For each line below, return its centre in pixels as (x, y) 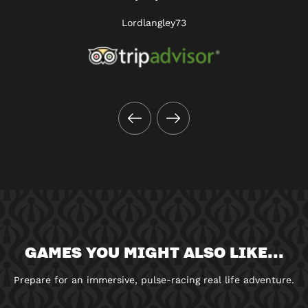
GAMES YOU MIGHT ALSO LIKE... (154, 251)
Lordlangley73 (154, 22)
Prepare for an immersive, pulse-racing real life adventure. (154, 279)
